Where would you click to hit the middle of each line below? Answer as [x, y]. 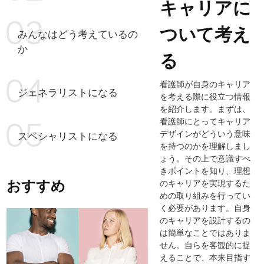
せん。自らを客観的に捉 [205, 245]
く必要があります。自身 [205, 207]
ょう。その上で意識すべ [205, 158]
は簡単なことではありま [205, 232]
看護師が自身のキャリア [205, 84]
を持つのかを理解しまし [205, 146]
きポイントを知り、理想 [205, 170]
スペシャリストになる [68, 136]
